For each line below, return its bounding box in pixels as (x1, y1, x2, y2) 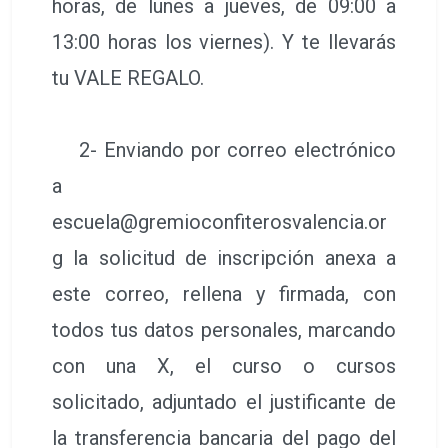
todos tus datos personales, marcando (52, 318, 396, 343)
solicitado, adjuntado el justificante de (52, 390, 396, 415)
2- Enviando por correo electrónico (52, 138, 396, 163)
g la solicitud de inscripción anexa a (52, 246, 396, 271)
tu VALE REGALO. (52, 66, 204, 91)
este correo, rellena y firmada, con (52, 282, 396, 307)
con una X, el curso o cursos (52, 354, 396, 379)
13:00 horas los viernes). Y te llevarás (52, 30, 396, 55)
